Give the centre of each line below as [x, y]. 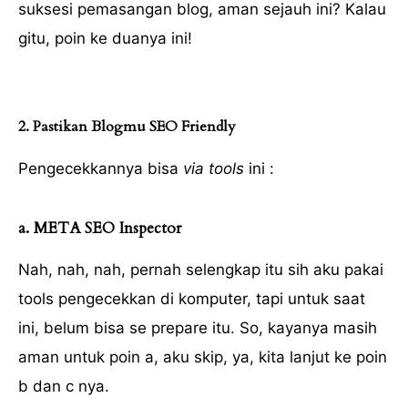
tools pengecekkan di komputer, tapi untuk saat [192, 299]
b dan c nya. [64, 387]
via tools [214, 168]
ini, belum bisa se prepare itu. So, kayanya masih [198, 328]
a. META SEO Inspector [100, 228]
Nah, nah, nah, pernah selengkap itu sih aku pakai [201, 270]
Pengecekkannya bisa [101, 168]
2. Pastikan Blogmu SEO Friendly [127, 127]
